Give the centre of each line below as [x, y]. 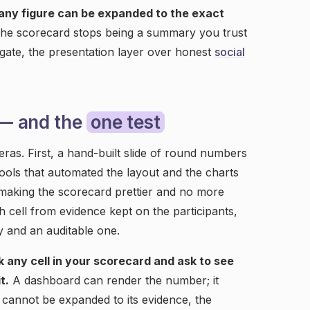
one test [126, 122]
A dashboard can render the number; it [114, 280]
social [230, 52]
